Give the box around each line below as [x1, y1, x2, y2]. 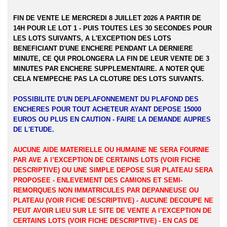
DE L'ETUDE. [13, 126, 54, 133]
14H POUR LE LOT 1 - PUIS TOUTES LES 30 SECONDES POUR [13, 24, 212, 32]
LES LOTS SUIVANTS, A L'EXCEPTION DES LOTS [13, 34, 171, 42]
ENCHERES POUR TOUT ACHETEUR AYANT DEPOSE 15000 [13, 105, 201, 113]
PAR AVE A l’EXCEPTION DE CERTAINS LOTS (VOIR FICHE [13, 156, 201, 164]
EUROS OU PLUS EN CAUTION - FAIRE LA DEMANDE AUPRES [13, 116, 211, 123]
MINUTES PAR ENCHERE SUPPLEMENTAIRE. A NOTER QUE [13, 65, 205, 72]
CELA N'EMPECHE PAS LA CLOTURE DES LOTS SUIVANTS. [13, 75, 204, 83]
